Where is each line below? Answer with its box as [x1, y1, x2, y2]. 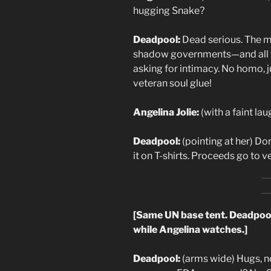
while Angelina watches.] [133, 223, 247, 235]
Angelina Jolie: [133, 106, 199, 118]
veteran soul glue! [133, 77, 212, 89]
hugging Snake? [133, 4, 204, 16]
